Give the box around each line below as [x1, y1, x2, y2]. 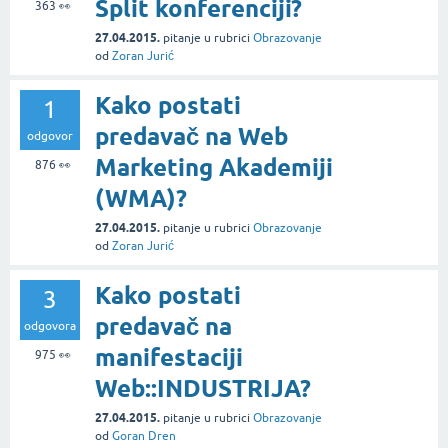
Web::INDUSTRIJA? [95, 373, 311, 403]
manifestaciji [95, 342, 243, 372]
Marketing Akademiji [95, 152, 333, 182]
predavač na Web [95, 121, 288, 151]
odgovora [24, 318, 76, 333]
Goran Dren [112, 428, 176, 443]
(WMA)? [95, 183, 187, 213]
